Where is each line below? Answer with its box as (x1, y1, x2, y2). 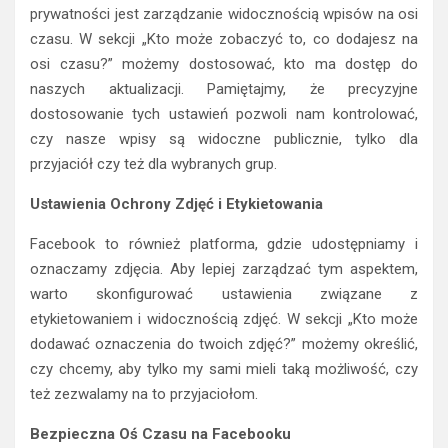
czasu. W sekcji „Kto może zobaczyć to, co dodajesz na (30, 30, 418, 49)
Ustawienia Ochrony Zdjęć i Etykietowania (30, 195, 323, 214)
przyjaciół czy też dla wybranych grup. (30, 155, 277, 174)
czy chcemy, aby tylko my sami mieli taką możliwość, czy (30, 360, 418, 379)
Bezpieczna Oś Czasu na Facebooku (30, 425, 291, 444)
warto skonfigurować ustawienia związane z (30, 285, 418, 304)
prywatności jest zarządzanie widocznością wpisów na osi (30, 5, 418, 24)
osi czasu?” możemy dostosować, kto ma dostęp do (30, 55, 418, 74)
